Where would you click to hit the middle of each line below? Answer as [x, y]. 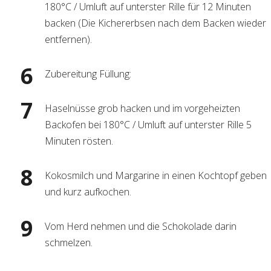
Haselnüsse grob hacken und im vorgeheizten [142, 108]
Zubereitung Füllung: [88, 74]
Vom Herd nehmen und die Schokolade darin [141, 226]
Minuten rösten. [79, 141]
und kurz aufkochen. [88, 192]
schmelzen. [69, 243]
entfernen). [68, 39]
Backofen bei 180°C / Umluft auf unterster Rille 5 [148, 125]
